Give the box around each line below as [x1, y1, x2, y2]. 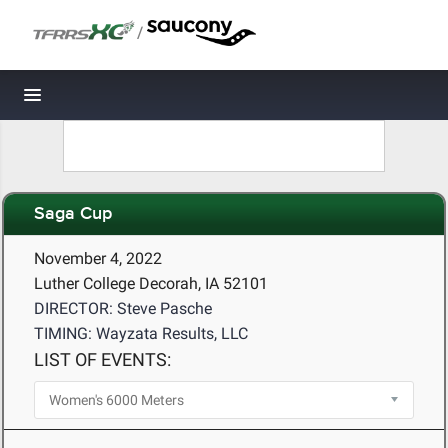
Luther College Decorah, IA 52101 [34, 274, 268, 293]
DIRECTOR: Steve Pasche [34, 299, 212, 318]
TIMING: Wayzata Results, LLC [34, 324, 248, 343]
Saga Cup [34, 203, 112, 226]
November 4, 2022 [34, 249, 162, 268]
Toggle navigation [33, 90, 168, 111]
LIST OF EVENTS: [34, 349, 171, 370]
